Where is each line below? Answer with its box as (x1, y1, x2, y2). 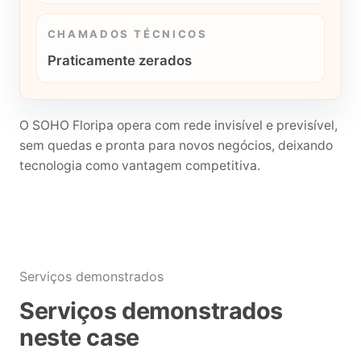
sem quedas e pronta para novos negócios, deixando (19, 137, 333, 153)
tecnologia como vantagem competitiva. (19, 157, 260, 173)
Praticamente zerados (47, 52, 192, 68)
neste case (19, 322, 139, 351)
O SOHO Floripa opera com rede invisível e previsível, (19, 117, 338, 133)
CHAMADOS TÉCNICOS (47, 27, 208, 40)
